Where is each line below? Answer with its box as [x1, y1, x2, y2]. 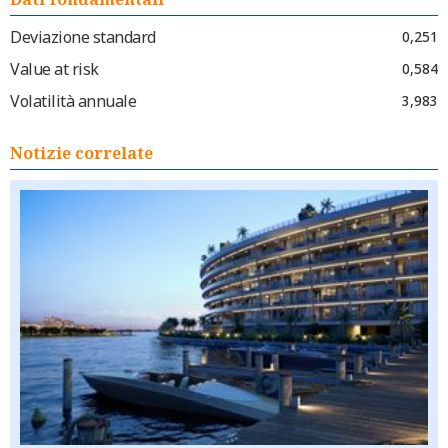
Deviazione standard [10, 25, 156, 48]
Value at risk [10, 57, 99, 80]
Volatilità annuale [10, 89, 136, 112]
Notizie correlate [10, 141, 153, 164]
